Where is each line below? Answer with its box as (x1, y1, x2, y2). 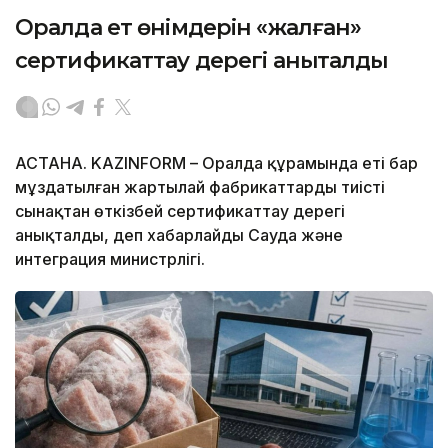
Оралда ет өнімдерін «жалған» (15, 13, 362, 41)
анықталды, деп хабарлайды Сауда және (15, 224, 343, 245)
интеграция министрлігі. (15, 248, 205, 269)
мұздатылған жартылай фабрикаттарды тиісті (15, 176, 385, 197)
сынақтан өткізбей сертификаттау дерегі (15, 200, 345, 221)
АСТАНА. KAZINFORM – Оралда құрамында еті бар (15, 152, 418, 173)
